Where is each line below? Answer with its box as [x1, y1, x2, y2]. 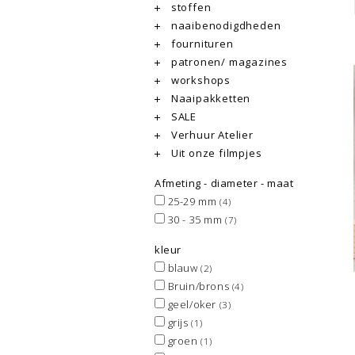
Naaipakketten [168, 91, 251, 105]
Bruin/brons [165, 279, 232, 293]
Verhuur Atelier [168, 128, 254, 142]
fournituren [168, 36, 234, 51]
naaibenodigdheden [168, 18, 281, 32]
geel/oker [165, 297, 219, 311]
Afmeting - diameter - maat [155, 176, 294, 190]
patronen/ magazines [168, 55, 288, 69]
